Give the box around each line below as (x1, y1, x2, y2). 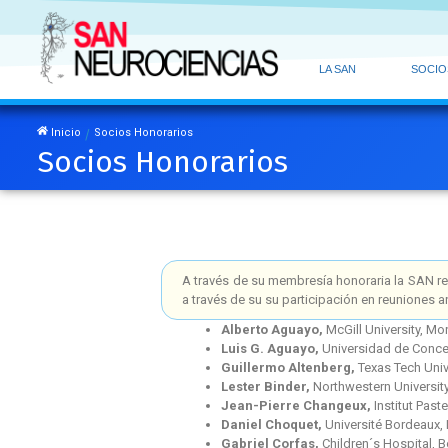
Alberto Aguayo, (221, 322, 327, 338)
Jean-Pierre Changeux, (221, 398, 375, 414)
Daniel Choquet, (221, 417, 326, 433)
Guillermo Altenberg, (221, 360, 359, 376)
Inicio (47, 125, 81, 139)
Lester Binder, (221, 379, 314, 395)
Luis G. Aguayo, (221, 341, 323, 357)
